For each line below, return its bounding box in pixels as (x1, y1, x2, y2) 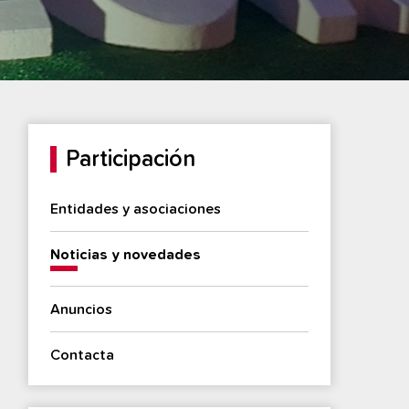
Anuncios (50, 302, 113, 317)
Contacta (50, 348, 115, 362)
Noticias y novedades (50, 247, 202, 262)
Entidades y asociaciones (50, 202, 222, 216)
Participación (66, 148, 196, 171)
